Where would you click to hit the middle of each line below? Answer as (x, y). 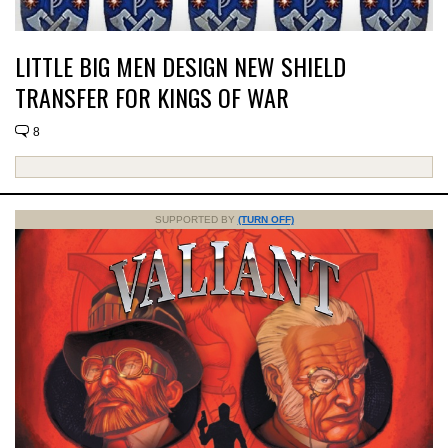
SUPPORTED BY (196, 219)
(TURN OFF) (265, 219)
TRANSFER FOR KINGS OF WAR (152, 96)
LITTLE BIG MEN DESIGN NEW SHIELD (180, 65)
